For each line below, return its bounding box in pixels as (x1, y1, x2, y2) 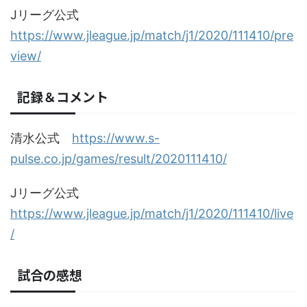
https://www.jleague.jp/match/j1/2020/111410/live (10, 206, 293, 221)
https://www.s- (72, 131, 160, 145)
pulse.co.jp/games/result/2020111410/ (10, 151, 227, 166)
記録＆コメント (17, 87, 108, 106)
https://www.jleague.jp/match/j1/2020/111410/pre (10, 28, 293, 42)
